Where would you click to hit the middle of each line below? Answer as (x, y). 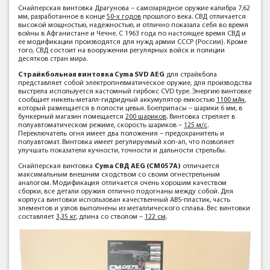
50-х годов (124, 17)
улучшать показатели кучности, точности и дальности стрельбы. (122, 151)
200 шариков (146, 117)
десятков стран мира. (53, 59)
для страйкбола (191, 75)
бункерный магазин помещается (72, 117)
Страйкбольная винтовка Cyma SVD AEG (91, 75)
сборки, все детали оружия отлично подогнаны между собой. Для (126, 192)
